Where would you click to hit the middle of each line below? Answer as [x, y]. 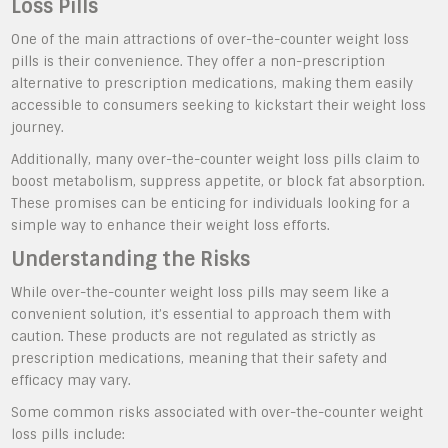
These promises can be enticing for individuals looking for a [211, 203]
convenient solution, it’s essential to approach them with [201, 314]
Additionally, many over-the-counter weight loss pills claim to [216, 159]
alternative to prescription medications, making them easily [212, 83]
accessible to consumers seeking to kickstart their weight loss [219, 105]
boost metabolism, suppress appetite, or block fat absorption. [218, 181]
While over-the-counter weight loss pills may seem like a [200, 292]
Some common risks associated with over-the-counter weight [217, 412]
